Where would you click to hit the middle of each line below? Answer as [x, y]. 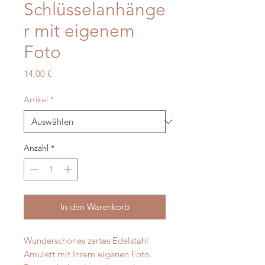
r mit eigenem [79, 31]
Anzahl [36, 148]
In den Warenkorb [95, 207]
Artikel [36, 100]
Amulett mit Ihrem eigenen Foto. [88, 254]
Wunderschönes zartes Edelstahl [86, 241]
